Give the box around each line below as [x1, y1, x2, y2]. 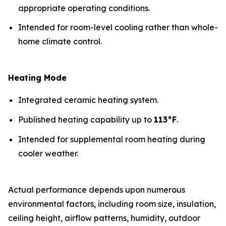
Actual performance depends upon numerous [8, 184, 185, 195]
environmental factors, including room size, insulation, [8, 198, 216, 209]
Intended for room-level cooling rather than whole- [18, 22, 218, 33]
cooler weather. [18, 148, 78, 158]
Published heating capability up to [18, 114, 154, 125]
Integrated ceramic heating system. [18, 95, 158, 105]
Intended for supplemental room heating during [18, 134, 205, 144]
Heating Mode [8, 73, 67, 83]
